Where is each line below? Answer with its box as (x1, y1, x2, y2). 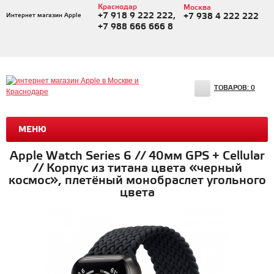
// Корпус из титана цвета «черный (32, 161, 242, 176)
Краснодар (97, 2, 137, 12)
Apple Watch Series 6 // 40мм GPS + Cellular (9, 149, 265, 164)
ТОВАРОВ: (214, 84, 251, 92)
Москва (183, 3, 211, 12)
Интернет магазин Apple (6, 12, 81, 19)
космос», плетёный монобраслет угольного (8, 173, 266, 188)
